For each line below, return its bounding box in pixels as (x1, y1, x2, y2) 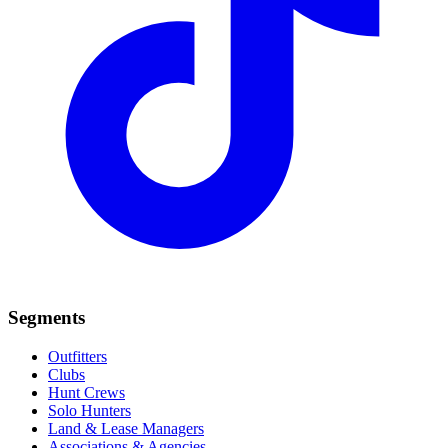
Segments (8, 307, 85, 329)
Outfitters (48, 348, 107, 366)
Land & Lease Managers (48, 420, 204, 438)
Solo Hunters (48, 402, 131, 420)
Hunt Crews (48, 384, 125, 402)
